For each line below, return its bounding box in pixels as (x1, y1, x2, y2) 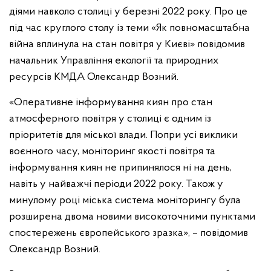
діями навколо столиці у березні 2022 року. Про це (9, 6, 247, 18)
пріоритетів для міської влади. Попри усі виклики (9, 129, 238, 141)
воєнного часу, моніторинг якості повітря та (9, 146, 215, 157)
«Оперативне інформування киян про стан (9, 97, 212, 108)
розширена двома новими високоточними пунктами (9, 211, 255, 223)
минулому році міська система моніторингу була (9, 195, 241, 206)
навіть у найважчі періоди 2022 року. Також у (9, 178, 223, 190)
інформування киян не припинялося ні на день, (9, 162, 232, 174)
